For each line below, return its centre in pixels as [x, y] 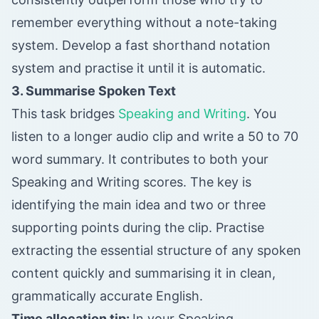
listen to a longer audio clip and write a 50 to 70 [155, 137]
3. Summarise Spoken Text [94, 91]
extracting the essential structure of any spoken [156, 251]
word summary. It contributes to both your [140, 159]
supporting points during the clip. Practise [138, 228]
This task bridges [65, 114]
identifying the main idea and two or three [138, 205]
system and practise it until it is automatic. [138, 68]
